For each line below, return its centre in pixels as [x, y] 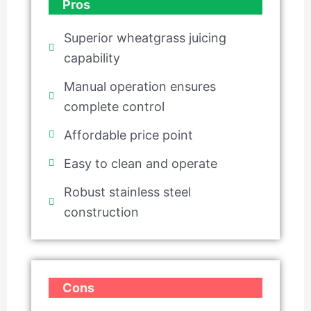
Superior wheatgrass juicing [145, 37]
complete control [115, 106]
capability [92, 58]
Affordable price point [129, 135]
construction [102, 212]
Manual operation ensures [140, 86]
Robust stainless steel [128, 192]
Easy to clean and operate [141, 163]
